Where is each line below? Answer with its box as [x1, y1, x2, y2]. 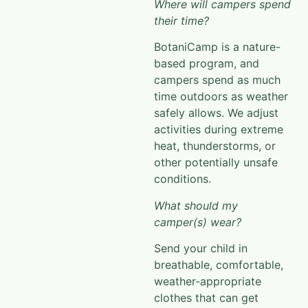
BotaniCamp [154, 40, 218, 54]
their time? [154, 13, 209, 27]
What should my [154, 198, 238, 212]
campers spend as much [154, 73, 280, 87]
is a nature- [218, 40, 280, 54]
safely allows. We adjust [154, 106, 278, 120]
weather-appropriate [154, 274, 261, 288]
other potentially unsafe [154, 155, 278, 170]
